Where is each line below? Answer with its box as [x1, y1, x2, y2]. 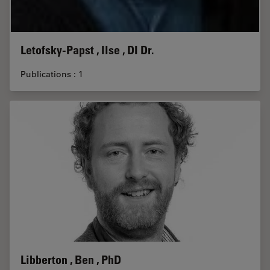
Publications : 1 [20, 69, 83, 80]
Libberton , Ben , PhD [20, 252, 121, 267]
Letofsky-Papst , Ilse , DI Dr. [20, 43, 154, 58]
